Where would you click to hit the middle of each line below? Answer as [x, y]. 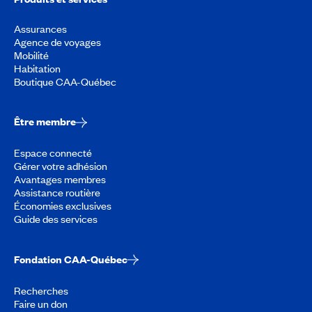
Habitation [37, 68]
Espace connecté [53, 153]
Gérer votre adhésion [61, 166]
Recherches [41, 290]
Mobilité [31, 55]
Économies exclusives [63, 206]
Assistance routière [57, 193]
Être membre [45, 122]
